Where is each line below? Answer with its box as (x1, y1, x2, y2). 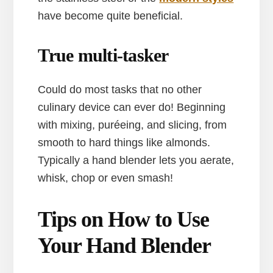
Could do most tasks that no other (38, 83, 202, 96)
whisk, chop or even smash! (38, 171, 174, 184)
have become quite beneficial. (38, 9, 183, 22)
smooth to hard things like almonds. (38, 136, 211, 149)
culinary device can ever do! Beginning (38, 101, 226, 113)
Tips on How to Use (38, 207, 210, 232)
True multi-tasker (38, 44, 169, 65)
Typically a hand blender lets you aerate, (38, 154, 235, 166)
